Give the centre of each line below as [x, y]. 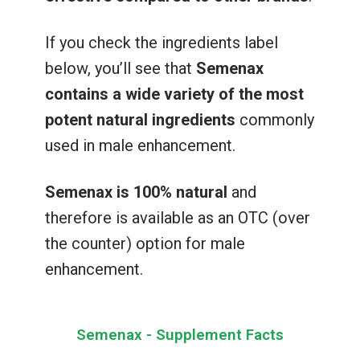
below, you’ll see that [120, 68]
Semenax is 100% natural [136, 192]
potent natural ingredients [140, 119]
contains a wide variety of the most [174, 94]
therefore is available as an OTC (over [177, 217]
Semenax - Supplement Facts [180, 334]
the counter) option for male [145, 243]
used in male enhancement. [142, 145]
